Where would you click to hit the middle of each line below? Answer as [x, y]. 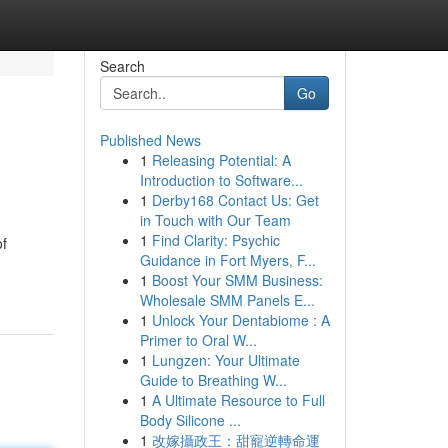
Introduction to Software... [221, 180]
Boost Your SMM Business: [237, 280]
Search [122, 66]
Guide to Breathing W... [213, 380]
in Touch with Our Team [215, 220]
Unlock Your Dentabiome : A [240, 320]
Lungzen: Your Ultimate [225, 360]
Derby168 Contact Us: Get [235, 200]
